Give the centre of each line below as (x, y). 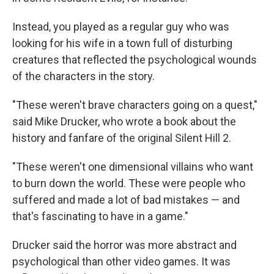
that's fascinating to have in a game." (100, 216)
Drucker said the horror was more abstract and (124, 245)
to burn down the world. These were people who (129, 183)
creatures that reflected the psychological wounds (135, 60)
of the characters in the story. (83, 76)
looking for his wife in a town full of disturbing (122, 43)
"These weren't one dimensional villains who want (133, 167)
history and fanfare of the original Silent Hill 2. (122, 138)
